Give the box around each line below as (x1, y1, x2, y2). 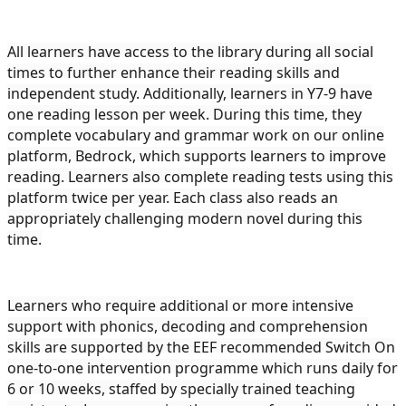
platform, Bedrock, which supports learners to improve (7, 145, 386, 166)
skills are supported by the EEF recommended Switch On (7, 336, 395, 357)
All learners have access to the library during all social (7, 41, 373, 62)
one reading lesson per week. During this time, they (7, 103, 362, 124)
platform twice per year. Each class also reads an (7, 187, 338, 208)
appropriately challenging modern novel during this (7, 208, 362, 228)
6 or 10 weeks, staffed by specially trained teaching (7, 378, 355, 399)
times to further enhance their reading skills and (7, 62, 340, 82)
